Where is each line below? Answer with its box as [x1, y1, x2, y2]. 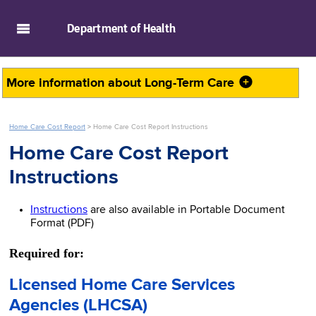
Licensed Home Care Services [9, 276, 235, 293]
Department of [67, 21, 141, 35]
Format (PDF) [30, 217, 94, 229]
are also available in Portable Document [87, 204, 285, 216]
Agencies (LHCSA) [9, 296, 147, 314]
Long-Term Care [145, 76, 238, 90]
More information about [6, 76, 145, 90]
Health [142, 21, 176, 35]
